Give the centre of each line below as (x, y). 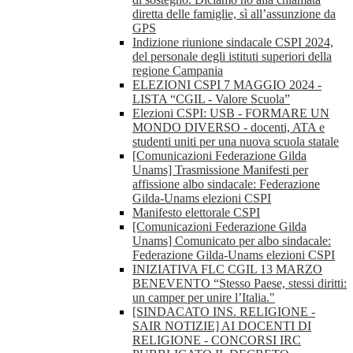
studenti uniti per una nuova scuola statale (236, 142)
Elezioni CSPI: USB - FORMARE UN (231, 113)
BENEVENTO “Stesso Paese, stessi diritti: (240, 284)
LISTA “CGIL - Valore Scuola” (211, 99)
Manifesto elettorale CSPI (196, 213)
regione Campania (178, 71)
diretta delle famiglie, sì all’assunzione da (234, 14)
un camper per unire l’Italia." (204, 298)
